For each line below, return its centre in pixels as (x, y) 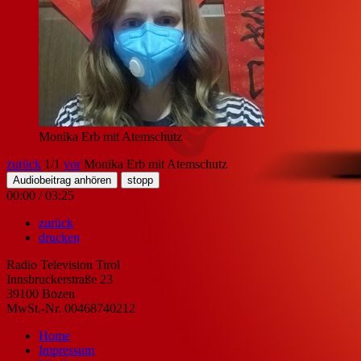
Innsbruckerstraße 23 (60, 279)
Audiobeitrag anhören (62, 180)
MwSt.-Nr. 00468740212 (71, 308)
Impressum (66, 350)
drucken (59, 237)
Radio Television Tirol (63, 264)
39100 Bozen (41, 293)
